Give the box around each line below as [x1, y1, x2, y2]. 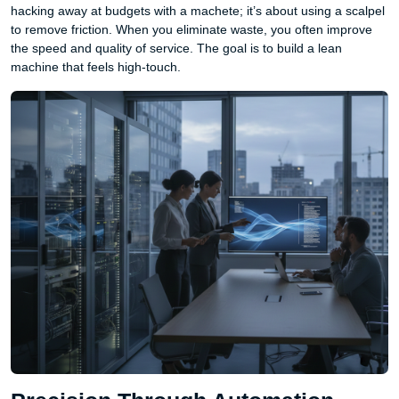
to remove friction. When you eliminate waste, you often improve [11, 22, 372, 37]
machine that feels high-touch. [11, 60, 181, 74]
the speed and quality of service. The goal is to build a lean [11, 41, 342, 55]
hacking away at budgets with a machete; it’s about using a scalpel [11, 4, 385, 18]
